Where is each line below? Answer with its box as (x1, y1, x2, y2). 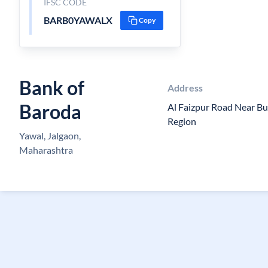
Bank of (19, 76, 84, 99)
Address (167, 82, 203, 93)
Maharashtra (19, 144, 73, 156)
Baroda (19, 100, 81, 123)
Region (167, 115, 197, 127)
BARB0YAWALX (43, 14, 112, 26)
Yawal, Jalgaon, (19, 130, 81, 141)
